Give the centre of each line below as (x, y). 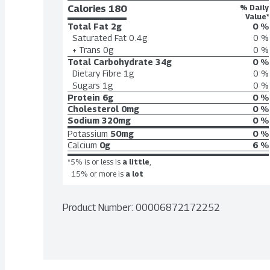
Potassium (88, 133)
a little (136, 162)
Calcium (82, 145)
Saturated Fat (99, 38)
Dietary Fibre (97, 73)
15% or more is (97, 174)
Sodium (83, 120)
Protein (84, 97)
